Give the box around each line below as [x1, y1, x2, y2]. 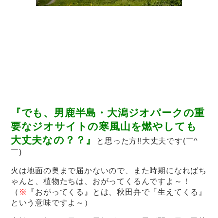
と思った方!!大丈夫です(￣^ [96, 136, 199, 145]
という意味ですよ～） [10, 198, 92, 207]
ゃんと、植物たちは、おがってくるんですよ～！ [10, 177, 191, 185]
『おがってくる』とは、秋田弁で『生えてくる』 [27, 187, 207, 196]
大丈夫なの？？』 [10, 134, 97, 145]
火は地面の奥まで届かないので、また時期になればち [10, 166, 207, 175]
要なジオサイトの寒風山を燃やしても [10, 120, 197, 132]
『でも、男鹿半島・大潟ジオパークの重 [10, 107, 205, 118]
